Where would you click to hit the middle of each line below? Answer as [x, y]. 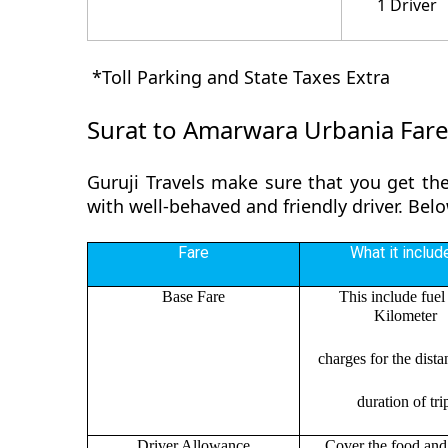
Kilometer [405, 315]
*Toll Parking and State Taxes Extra [238, 76]
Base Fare [193, 296]
